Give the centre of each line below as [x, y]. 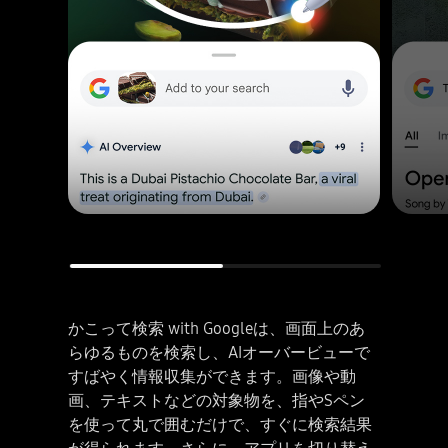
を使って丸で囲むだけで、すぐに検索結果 [220, 425]
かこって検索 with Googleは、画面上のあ [216, 329]
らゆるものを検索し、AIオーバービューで [219, 353]
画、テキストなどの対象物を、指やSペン [216, 401]
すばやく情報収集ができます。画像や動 [212, 377]
